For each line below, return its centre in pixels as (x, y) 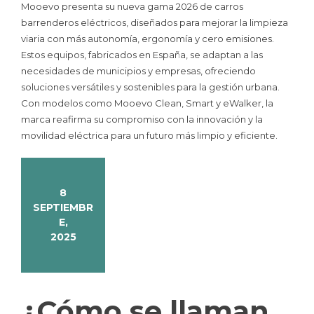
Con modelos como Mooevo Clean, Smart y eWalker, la (147, 103)
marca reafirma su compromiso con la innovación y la (142, 120)
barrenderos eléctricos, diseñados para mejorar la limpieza (155, 23)
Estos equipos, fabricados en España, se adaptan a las (142, 55)
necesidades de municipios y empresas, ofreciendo (138, 71)
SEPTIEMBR (63, 207)
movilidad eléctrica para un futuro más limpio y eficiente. (149, 136)
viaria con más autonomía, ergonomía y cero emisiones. (148, 39)
